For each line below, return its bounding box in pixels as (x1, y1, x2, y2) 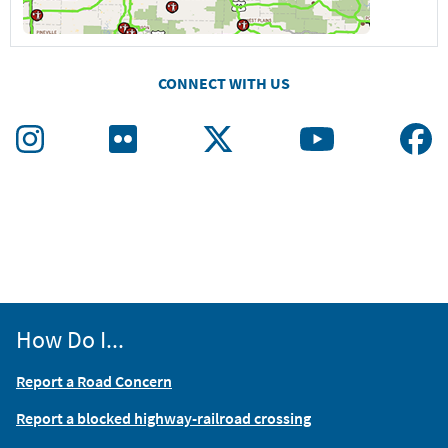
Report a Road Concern (16, 370, 172, 391)
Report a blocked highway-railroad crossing (16, 407, 311, 428)
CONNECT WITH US (158, 73, 290, 94)
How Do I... (16, 323, 124, 355)
